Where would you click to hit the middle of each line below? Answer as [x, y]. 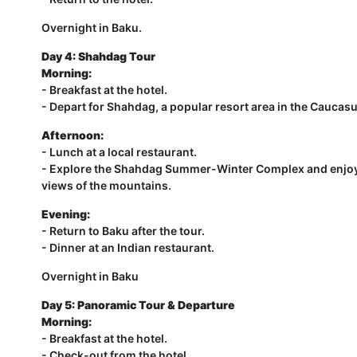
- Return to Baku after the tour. [123, 231]
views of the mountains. [106, 185]
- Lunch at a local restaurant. [119, 152]
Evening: [66, 214]
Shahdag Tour [117, 56]
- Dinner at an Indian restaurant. [128, 247]
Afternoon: [73, 135]
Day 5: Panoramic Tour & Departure [138, 305]
